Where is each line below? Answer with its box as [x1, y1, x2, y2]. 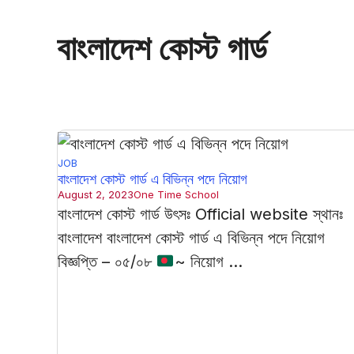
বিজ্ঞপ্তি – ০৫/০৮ [58, 252, 156, 272]
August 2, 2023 [58, 188, 134, 201]
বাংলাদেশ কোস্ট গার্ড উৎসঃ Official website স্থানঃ [58, 205, 343, 224]
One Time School [134, 188, 219, 201]
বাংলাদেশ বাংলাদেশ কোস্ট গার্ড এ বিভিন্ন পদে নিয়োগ [58, 228, 325, 248]
